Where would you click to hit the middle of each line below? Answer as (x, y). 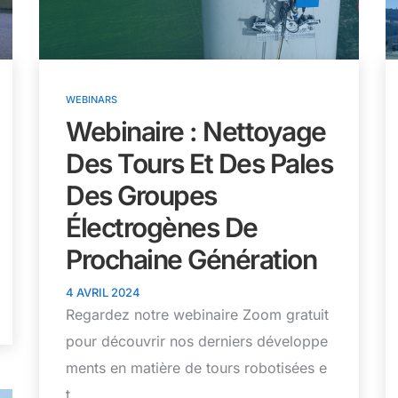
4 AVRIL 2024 (103, 292)
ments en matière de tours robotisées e (196, 367)
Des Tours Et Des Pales (199, 163)
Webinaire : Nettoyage (196, 131)
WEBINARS (92, 99)
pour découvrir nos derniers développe (197, 341)
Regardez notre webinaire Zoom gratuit (197, 314)
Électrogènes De (162, 227)
